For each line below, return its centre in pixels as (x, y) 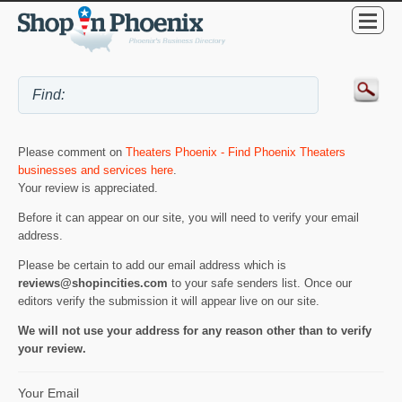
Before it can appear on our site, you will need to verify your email (188, 218)
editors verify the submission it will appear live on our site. (169, 301)
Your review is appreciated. (88, 188)
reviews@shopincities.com (93, 284)
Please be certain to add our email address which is (152, 266)
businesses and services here (96, 170)
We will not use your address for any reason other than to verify (195, 331)
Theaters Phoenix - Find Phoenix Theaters (236, 153)
